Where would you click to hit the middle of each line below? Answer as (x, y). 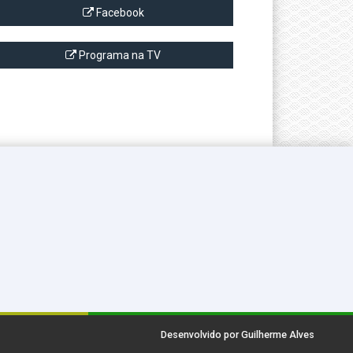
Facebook (119, 13)
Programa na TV (119, 55)
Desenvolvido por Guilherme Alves (238, 334)
